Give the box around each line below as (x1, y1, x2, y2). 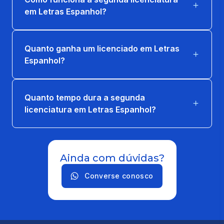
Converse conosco (84, 171, 153, 180)
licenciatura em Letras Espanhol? (24, 104, 156, 114)
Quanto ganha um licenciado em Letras (24, 43, 179, 53)
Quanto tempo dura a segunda (24, 92, 145, 102)
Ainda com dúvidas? (59, 151, 164, 164)
